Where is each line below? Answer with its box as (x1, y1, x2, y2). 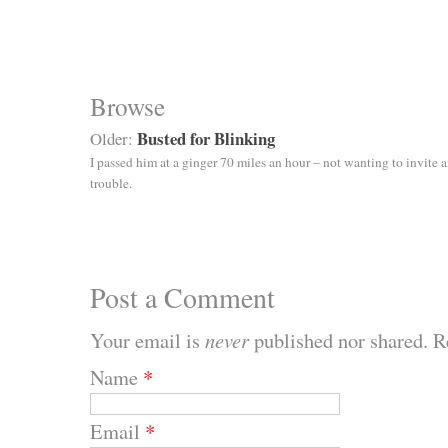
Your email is (90, 325, 205, 354)
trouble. (90, 173, 132, 192)
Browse (90, 88, 165, 123)
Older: (90, 126, 137, 150)
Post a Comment (90, 277, 275, 316)
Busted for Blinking (137, 125, 275, 151)
